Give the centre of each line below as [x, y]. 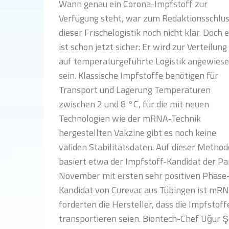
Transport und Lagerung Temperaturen [135, 90]
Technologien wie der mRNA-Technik [130, 118]
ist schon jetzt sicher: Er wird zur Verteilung [143, 47]
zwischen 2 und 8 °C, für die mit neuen [134, 104]
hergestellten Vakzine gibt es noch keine [138, 133]
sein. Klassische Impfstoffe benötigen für [139, 75]
